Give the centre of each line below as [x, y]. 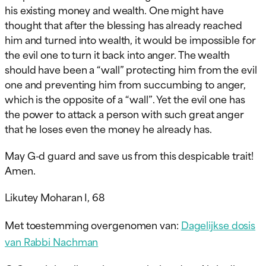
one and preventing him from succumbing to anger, [126, 83]
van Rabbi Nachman [52, 241]
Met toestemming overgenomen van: [93, 224]
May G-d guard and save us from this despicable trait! [129, 155]
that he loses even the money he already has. [108, 128]
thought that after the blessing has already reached [123, 24]
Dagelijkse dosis [218, 224]
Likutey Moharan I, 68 [55, 196]
